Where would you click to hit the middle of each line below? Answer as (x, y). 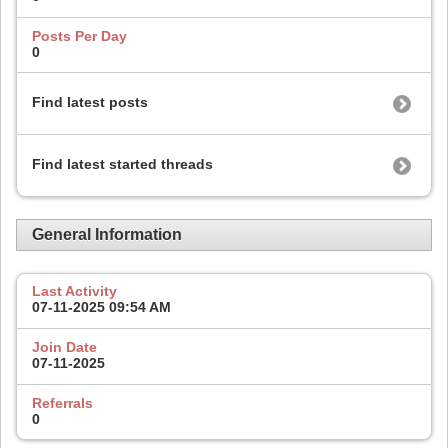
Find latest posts (90, 102)
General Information (107, 235)
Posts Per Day (79, 35)
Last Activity (74, 291)
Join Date (64, 347)
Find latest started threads (122, 164)
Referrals (62, 402)
